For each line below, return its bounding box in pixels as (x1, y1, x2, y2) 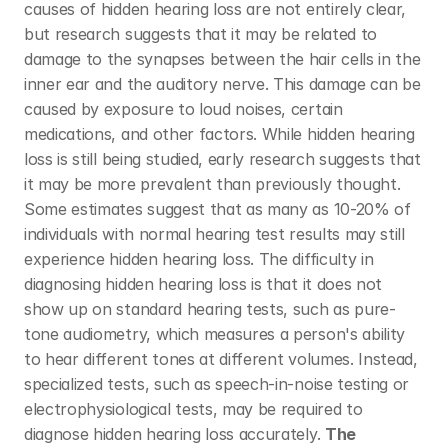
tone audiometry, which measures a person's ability (24, 324, 405, 344)
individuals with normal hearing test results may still (24, 224, 405, 244)
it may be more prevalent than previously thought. (24, 174, 401, 194)
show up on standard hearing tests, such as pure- (24, 299, 396, 319)
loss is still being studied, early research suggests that (24, 149, 421, 169)
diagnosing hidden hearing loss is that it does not (24, 274, 382, 294)
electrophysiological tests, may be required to (24, 399, 363, 419)
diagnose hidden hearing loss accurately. (24, 424, 325, 444)
